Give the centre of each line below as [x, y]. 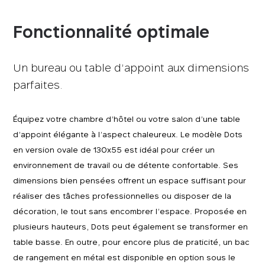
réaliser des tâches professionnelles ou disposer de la [122, 196]
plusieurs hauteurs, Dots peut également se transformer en [131, 227]
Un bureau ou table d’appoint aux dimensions [131, 68]
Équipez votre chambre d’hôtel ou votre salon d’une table [127, 119]
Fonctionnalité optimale [112, 32]
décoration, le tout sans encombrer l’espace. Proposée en [130, 211]
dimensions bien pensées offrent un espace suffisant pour [130, 180]
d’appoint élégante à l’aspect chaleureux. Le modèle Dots [128, 134]
